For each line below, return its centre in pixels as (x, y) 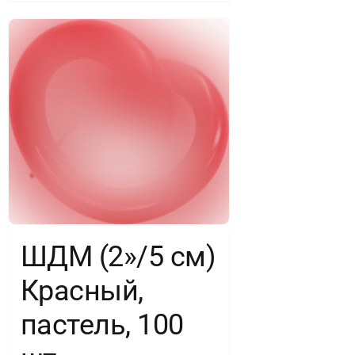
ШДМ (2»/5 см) (118, 256)
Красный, (82, 290)
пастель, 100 (102, 324)
